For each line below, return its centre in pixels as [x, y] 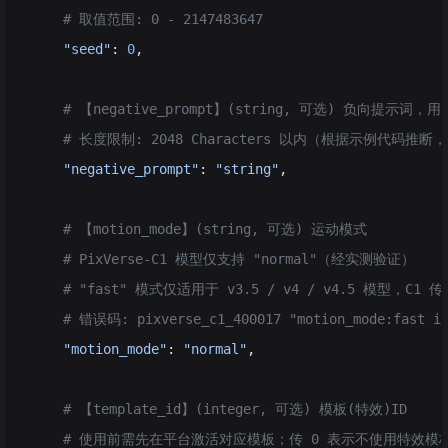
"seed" [71, 49]
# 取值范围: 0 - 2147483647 [147, 19]
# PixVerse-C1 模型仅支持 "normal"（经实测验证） [223, 259]
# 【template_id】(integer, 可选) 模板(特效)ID [219, 409]
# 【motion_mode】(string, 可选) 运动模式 [199, 229]
